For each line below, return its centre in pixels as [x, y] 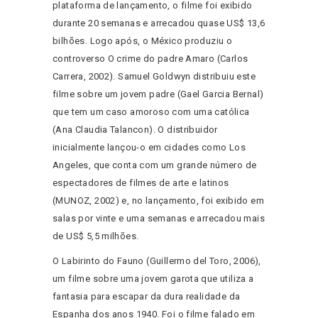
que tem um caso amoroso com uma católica [151, 112]
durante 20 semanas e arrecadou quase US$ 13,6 [159, 23]
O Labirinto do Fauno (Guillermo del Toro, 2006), [157, 261]
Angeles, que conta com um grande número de [155, 165]
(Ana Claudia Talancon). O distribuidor [135, 130]
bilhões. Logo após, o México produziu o [143, 41]
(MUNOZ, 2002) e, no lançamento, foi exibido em [158, 201]
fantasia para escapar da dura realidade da [147, 297]
